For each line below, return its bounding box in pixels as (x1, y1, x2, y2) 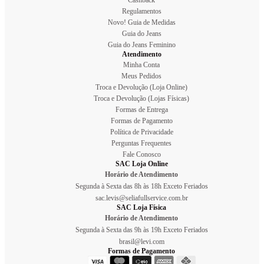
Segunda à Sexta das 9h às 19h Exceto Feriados (75, 225, 208, 234)
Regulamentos (121, 6, 161, 15)
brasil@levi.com (118, 237, 164, 246)
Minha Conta (123, 60, 160, 69)
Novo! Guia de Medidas (107, 18, 176, 27)
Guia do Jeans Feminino (107, 40, 176, 49)
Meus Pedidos (121, 71, 161, 80)
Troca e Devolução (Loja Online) (95, 82, 187, 91)
